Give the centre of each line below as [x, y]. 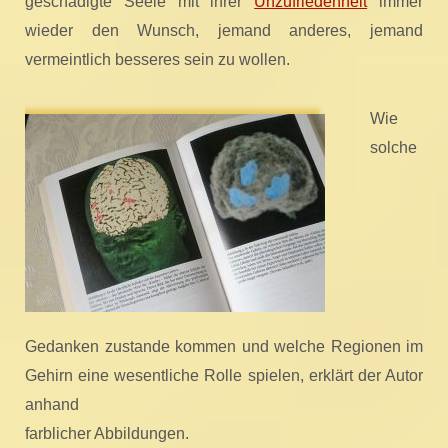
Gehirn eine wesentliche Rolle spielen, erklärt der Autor [224, 375]
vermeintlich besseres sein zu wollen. [157, 59]
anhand [52, 404]
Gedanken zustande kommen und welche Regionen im [224, 346]
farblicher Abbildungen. [107, 433]
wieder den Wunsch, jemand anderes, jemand [224, 30]
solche [393, 147]
